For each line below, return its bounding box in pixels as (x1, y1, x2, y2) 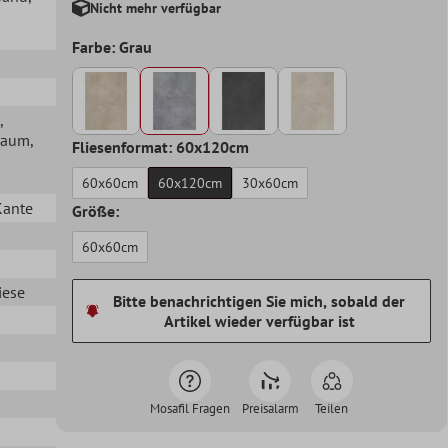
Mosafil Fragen (149, 400, 230, 418)
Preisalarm (241, 400, 299, 418)
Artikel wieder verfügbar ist (163, 311, 355, 332)
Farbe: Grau (71, 36, 152, 57)
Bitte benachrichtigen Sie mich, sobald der (113, 291, 406, 312)
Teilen (315, 400, 349, 418)
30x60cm (241, 174, 298, 193)
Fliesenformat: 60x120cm (71, 137, 249, 158)
